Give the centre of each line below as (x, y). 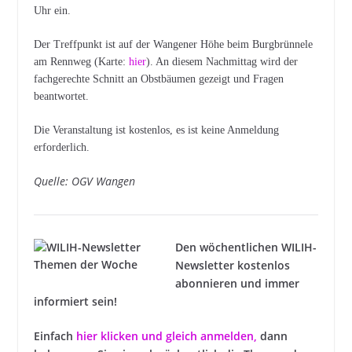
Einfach (55, 336)
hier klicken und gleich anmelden (165, 336)
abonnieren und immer (237, 283)
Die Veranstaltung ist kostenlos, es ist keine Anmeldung (156, 130)
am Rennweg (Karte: (81, 62)
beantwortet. (61, 96)
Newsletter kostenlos (232, 265)
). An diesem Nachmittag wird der (222, 62)
